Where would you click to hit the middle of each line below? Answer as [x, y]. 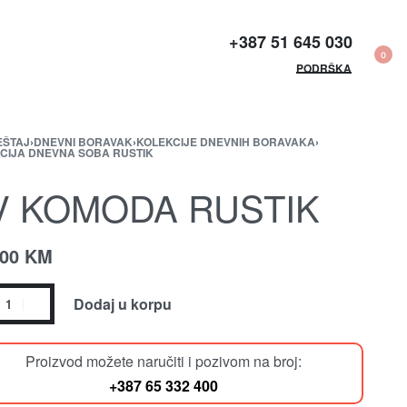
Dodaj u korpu [122, 303]
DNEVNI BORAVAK [83, 142]
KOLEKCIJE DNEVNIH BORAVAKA [225, 142]
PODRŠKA [324, 68]
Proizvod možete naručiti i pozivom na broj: [163, 361]
